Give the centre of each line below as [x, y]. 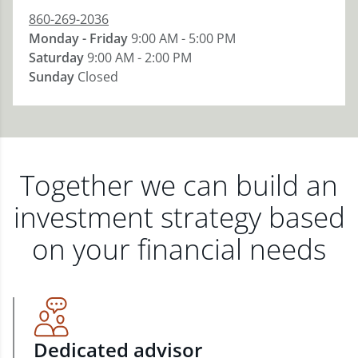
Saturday [56, 58]
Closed [98, 77]
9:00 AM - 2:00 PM [139, 58]
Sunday [52, 77]
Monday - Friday [78, 38]
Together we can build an [179, 185]
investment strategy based [179, 217]
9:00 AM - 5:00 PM [183, 38]
